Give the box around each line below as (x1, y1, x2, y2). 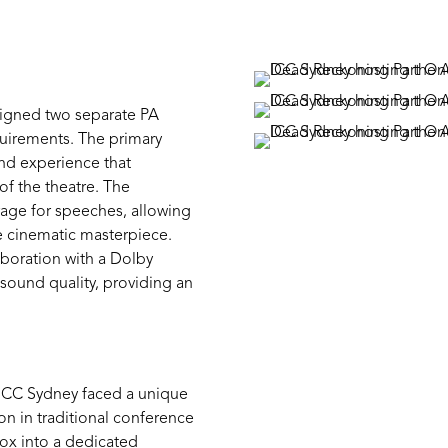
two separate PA (45, 108, 160, 125)
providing (103, 276, 173, 293)
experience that (20, 156, 132, 173)
